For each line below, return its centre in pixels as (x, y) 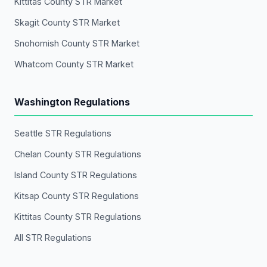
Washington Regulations (72, 102)
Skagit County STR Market (67, 22)
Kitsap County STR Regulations (77, 196)
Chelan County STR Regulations (78, 154)
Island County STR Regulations (76, 175)
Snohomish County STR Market (77, 43)
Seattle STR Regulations (63, 133)
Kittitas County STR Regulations (78, 217)
